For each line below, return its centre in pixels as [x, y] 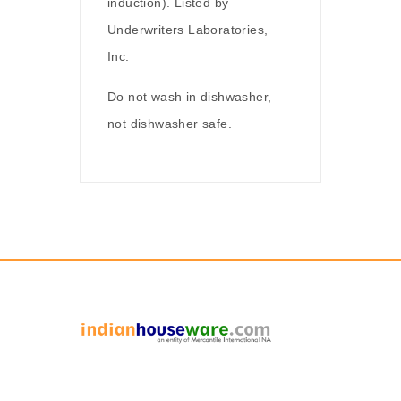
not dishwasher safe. [170, 124]
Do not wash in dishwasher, [190, 97]
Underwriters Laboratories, [188, 30]
